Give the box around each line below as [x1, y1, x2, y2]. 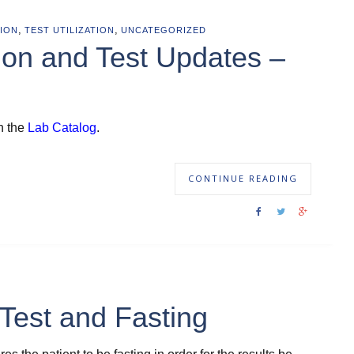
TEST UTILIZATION [24, 25, 115, 35]
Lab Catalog [28, 121, 96, 134]
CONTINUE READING [188, 172, 298, 184]
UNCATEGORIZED [121, 25, 206, 35]
